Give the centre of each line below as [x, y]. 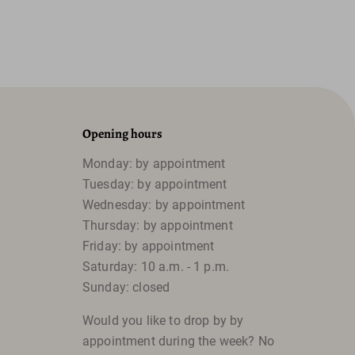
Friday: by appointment [149, 246]
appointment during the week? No [178, 341]
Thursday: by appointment [158, 225]
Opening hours [122, 134]
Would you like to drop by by [163, 320]
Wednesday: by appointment [164, 205]
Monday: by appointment [154, 164]
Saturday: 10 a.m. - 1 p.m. [156, 267]
